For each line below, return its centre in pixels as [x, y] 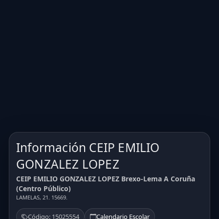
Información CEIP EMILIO [88, 147]
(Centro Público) [44, 189]
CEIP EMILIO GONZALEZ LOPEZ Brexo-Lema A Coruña [106, 179]
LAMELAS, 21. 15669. [42, 197]
